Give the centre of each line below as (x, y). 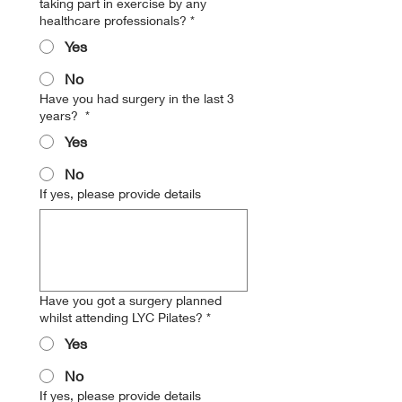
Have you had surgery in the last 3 (137, 98)
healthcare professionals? (113, 20)
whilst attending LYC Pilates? (121, 317)
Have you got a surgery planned (131, 300)
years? (61, 115)
